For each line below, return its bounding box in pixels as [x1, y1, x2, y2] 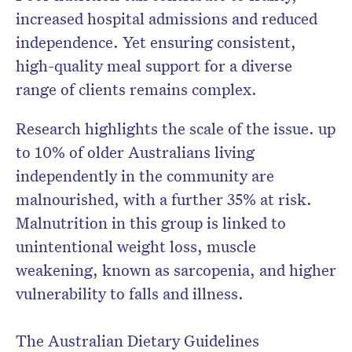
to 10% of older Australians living [16, 141, 255, 163]
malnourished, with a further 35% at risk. [16, 189, 312, 210]
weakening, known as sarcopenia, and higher [16, 259, 336, 280]
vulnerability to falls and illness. [16, 283, 244, 304]
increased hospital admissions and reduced [16, 8, 317, 29]
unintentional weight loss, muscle [16, 236, 256, 257]
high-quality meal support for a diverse [16, 55, 292, 76]
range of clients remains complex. [16, 79, 257, 100]
